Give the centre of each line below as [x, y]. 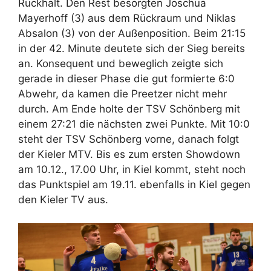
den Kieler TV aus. [63, 200]
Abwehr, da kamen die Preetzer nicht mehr [122, 94]
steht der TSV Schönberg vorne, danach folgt [129, 139]
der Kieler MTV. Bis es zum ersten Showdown [129, 155]
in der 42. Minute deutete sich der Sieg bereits [132, 49]
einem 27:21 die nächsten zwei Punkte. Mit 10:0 [134, 124]
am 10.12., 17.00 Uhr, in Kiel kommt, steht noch [132, 170]
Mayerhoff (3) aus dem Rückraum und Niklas [127, 18]
